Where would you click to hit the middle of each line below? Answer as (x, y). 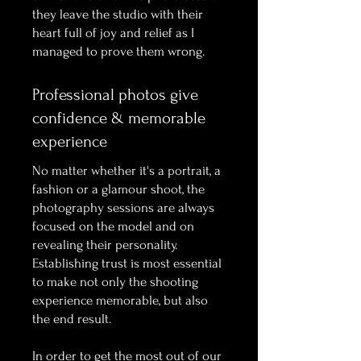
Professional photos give (115, 95)
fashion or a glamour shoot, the (118, 189)
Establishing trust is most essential (127, 263)
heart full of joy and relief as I (113, 33)
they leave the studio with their (118, 14)
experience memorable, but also (120, 300)
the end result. (72, 319)
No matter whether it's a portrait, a (127, 170)
